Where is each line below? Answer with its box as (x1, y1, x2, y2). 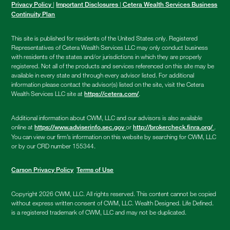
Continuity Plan (11, 10, 55, 18)
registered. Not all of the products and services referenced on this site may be (11, 62, 215, 70)
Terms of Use (76, 166, 114, 174)
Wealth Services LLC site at (11, 89, 85, 98)
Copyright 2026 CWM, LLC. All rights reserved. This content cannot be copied (11, 189, 217, 198)
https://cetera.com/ (84, 90, 139, 98)
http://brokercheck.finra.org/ (133, 123, 215, 131)
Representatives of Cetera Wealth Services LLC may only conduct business (11, 43, 208, 52)
